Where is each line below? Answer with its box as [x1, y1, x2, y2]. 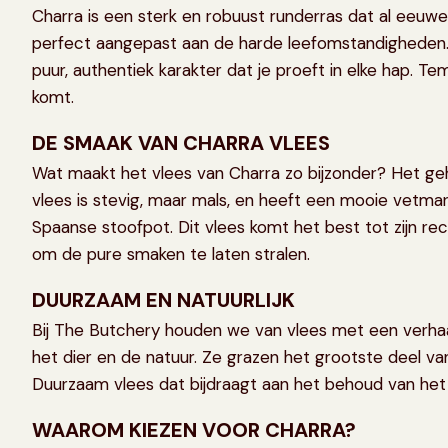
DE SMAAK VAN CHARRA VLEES [32, 130, 330, 157]
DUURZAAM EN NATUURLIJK [32, 287, 295, 314]
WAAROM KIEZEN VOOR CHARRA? [32, 417, 356, 444]
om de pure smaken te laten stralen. [32, 243, 310, 266]
